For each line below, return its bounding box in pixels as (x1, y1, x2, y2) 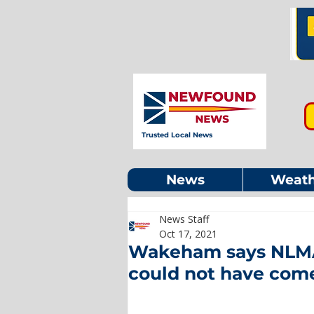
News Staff (159, 212, 209, 226)
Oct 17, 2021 (159, 227, 217, 240)
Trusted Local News (142, 130, 212, 139)
